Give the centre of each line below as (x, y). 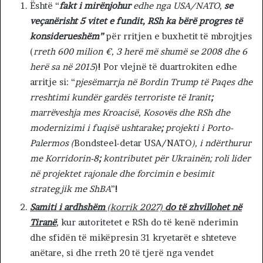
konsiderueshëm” (67, 36)
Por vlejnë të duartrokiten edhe (169, 67)
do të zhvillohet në (202, 207)
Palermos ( (52, 143)
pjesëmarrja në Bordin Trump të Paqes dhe (164, 82)
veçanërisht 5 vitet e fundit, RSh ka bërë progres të (136, 21)
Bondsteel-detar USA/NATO (133, 143)
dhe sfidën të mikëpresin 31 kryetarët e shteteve (133, 238)
